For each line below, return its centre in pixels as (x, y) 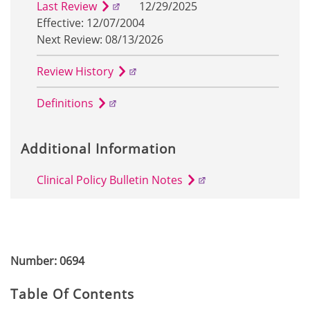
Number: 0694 (47, 261)
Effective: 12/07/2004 (90, 23)
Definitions (65, 103)
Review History (75, 71)
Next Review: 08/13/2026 (100, 39)
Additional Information (99, 148)
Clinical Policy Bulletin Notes (109, 180)
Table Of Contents (72, 294)
